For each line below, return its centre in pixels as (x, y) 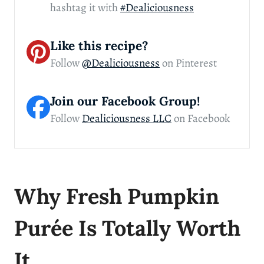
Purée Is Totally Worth (127, 228)
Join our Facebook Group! (125, 101)
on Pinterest (188, 63)
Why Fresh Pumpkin (117, 196)
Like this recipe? (99, 45)
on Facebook (201, 118)
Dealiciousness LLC (127, 118)
